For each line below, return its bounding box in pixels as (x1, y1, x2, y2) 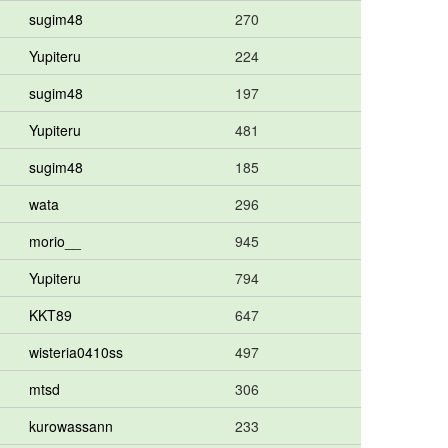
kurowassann (29, 416, 113, 436)
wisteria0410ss (29, 342, 123, 362)
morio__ (29, 231, 81, 251)
